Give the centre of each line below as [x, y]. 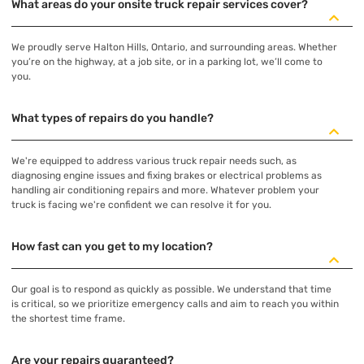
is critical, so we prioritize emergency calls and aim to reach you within [175, 303]
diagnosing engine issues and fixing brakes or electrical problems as [167, 175]
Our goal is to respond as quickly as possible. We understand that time [171, 289]
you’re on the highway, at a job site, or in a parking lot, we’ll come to [167, 61]
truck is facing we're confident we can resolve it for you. [141, 204]
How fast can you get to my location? [112, 246]
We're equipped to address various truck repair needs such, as [154, 160]
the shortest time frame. [68, 318]
